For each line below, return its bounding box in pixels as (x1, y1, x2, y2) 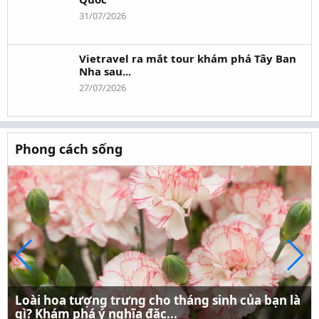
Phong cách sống (15, 140, 122, 158)
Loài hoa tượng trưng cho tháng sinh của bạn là (15, 292, 300, 309)
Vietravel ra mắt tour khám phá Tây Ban (79, 51, 296, 66)
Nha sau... (79, 64, 131, 79)
